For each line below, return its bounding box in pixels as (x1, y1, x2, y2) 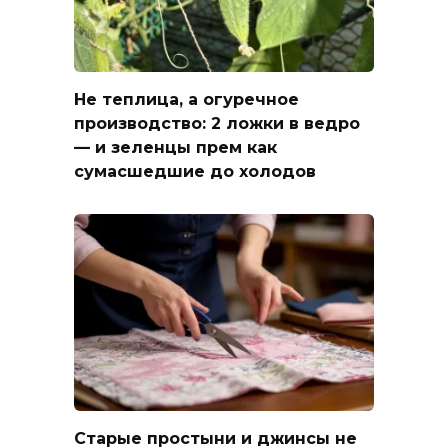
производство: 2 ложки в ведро (74, 113, 360, 133)
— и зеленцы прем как (74, 137, 277, 157)
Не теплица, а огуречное (74, 89, 299, 109)
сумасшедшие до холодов (74, 161, 316, 181)
